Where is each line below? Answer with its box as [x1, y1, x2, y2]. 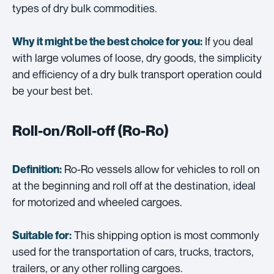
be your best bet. [12, 84, 93, 98]
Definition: [12, 163, 62, 176]
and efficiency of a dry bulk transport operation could [12, 67, 262, 81]
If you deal [202, 34, 253, 48]
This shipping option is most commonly [72, 228, 259, 242]
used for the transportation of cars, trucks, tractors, [12, 245, 254, 259]
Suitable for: [12, 229, 72, 242]
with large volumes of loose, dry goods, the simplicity [12, 51, 262, 65]
